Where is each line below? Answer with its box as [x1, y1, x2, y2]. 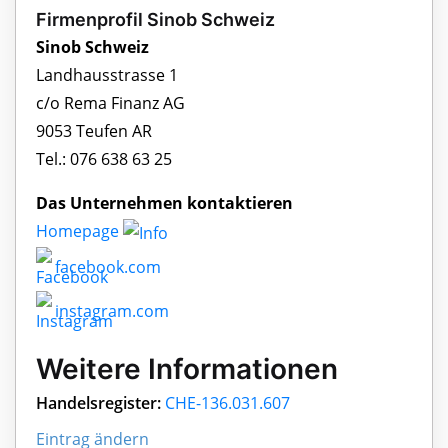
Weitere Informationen [36, 352, 338, 387]
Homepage [36, 220, 123, 243]
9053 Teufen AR [36, 120, 152, 143]
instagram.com [51, 300, 169, 323]
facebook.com [51, 256, 161, 279]
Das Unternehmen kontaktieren [36, 192, 293, 215]
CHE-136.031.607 [165, 392, 290, 415]
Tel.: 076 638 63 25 [36, 148, 172, 171]
